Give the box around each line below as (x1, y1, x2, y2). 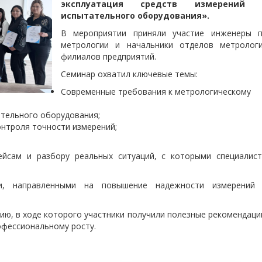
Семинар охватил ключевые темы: (61, 68, 198, 80)
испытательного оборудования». (61, 10, 209, 21)
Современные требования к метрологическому (61, 86, 251, 97)
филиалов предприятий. (61, 51, 156, 62)
